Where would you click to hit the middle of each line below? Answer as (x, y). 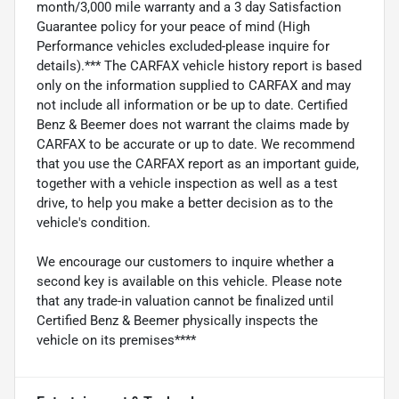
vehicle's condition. (94, 223)
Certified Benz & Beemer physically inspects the (177, 321)
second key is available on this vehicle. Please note (189, 282)
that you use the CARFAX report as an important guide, (198, 164)
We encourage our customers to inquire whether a (185, 262)
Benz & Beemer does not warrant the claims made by (193, 125)
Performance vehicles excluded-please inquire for (183, 47)
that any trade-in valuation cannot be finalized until (185, 301)
